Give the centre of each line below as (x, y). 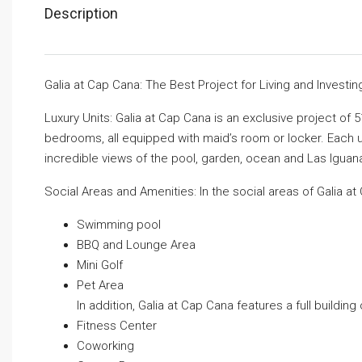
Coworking (105, 346)
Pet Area (100, 286)
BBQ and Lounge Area (136, 245)
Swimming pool (119, 225)
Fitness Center (117, 326)
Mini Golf (100, 265)
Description (81, 14)
